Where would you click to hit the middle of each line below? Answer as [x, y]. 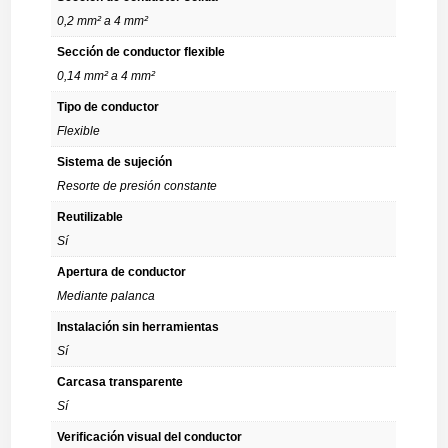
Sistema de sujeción [115, 162]
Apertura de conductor [122, 272]
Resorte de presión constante [137, 186]
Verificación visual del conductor [150, 437]
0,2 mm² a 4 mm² [103, 21]
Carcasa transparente [120, 382]
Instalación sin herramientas [138, 327]
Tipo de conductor [108, 107]
